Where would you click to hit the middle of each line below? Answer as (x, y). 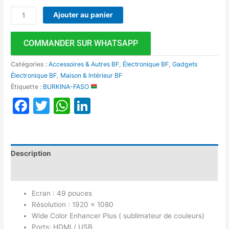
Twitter (77, 105)
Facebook (67, 105)
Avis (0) (25, 171)
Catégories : (30, 64)
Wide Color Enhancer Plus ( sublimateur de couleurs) (118, 216)
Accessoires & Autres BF (84, 64)
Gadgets (185, 64)
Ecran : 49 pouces (62, 193)
